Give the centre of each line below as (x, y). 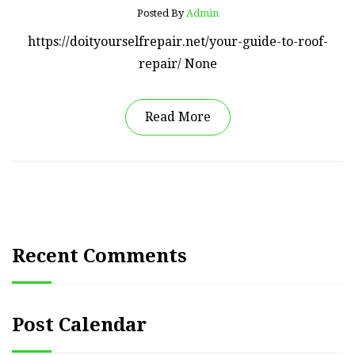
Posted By (161, 13)
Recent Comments (99, 256)
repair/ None (177, 63)
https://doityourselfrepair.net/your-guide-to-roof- (177, 41)
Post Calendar (79, 324)
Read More (177, 116)
